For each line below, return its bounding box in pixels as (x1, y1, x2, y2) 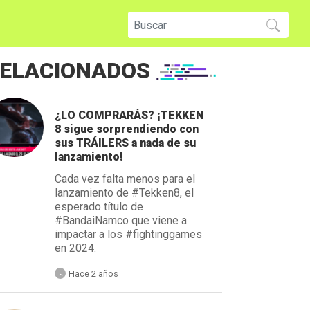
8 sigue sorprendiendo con (55, 122, 199, 136)
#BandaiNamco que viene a (55, 213, 188, 227)
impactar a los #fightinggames (55, 227, 203, 241)
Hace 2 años (69, 268, 119, 279)
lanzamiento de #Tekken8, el (55, 185, 194, 199)
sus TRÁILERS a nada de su (55, 136, 197, 149)
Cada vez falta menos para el (55, 172, 196, 185)
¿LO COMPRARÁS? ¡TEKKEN (55, 108, 205, 122)
